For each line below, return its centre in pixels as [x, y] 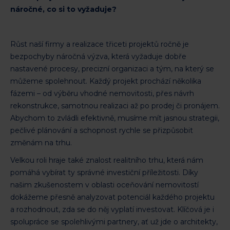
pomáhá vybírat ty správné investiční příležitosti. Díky [104, 172]
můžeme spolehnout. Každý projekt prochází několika [106, 81]
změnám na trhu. [41, 142]
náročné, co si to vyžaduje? [63, 9]
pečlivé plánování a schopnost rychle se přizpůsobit [102, 130]
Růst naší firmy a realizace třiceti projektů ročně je [100, 44]
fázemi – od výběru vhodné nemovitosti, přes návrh [102, 93]
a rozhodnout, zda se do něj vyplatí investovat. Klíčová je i [112, 209]
